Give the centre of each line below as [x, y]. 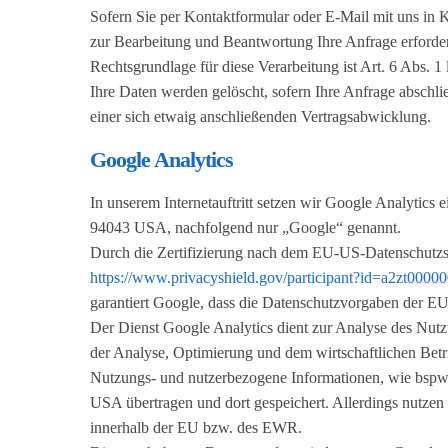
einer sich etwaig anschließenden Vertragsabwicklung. [260, 116]
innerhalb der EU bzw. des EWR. [196, 428]
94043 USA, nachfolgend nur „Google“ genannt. [245, 228]
